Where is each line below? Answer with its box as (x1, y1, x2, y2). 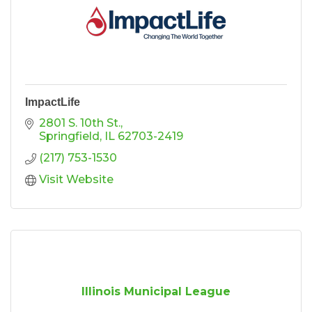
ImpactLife (25, 95, 80, 108)
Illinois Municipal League (81, 284, 231, 298)
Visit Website (39, 172, 114, 186)
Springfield (39, 129, 100, 143)
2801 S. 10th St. (39, 116, 120, 130)
